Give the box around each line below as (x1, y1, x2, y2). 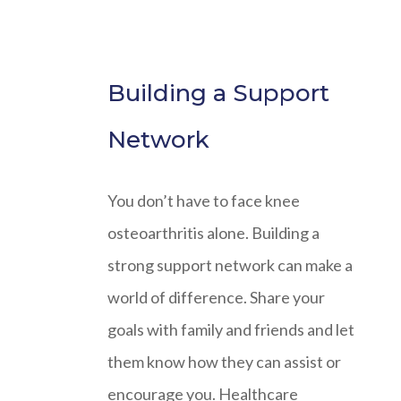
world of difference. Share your (107, 287, 325, 308)
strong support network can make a (107, 255, 353, 276)
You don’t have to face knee (107, 191, 300, 211)
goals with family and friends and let (107, 320, 354, 340)
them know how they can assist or (107, 352, 341, 372)
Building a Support (107, 79, 329, 108)
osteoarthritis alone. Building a (107, 223, 320, 243)
